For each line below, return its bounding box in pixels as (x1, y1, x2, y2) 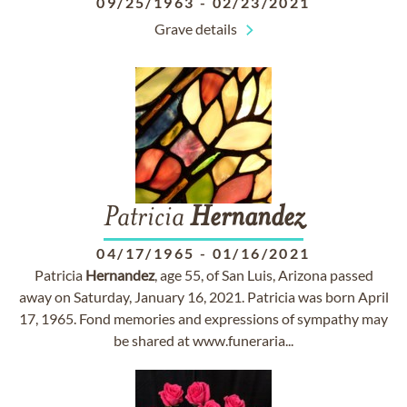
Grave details (154, 20, 237, 37)
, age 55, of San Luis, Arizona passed (154, 266, 373, 283)
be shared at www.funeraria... (114, 332, 293, 349)
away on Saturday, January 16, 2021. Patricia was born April (18, 288, 389, 305)
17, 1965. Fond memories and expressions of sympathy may (19, 310, 388, 327)
